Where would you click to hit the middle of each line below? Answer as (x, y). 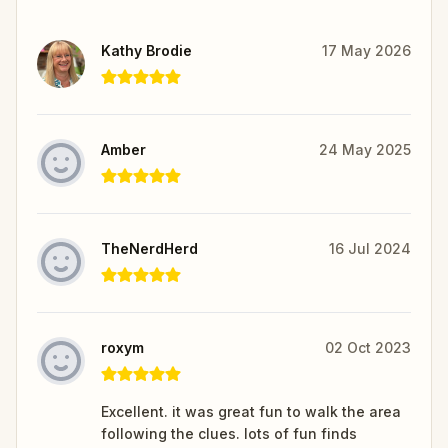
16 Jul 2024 (370, 248)
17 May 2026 (366, 50)
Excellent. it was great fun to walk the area (251, 411)
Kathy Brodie (146, 50)
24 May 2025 (365, 149)
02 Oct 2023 (368, 347)
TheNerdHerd (149, 248)
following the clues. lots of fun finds (229, 433)
